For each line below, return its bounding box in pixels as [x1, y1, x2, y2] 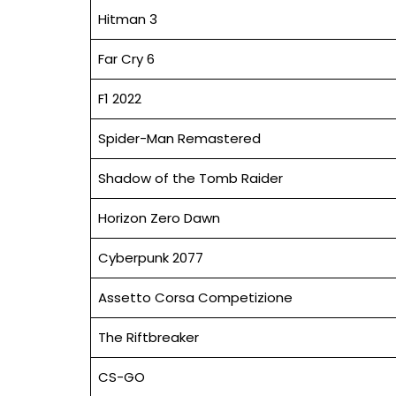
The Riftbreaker [97, 327, 199, 346]
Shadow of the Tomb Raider [97, 168, 283, 187]
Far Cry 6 [97, 49, 155, 68]
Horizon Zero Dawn [97, 208, 220, 227]
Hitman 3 [97, 9, 157, 28]
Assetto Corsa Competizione [97, 287, 293, 307]
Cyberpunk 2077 [97, 247, 203, 267]
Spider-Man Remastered [97, 128, 261, 148]
